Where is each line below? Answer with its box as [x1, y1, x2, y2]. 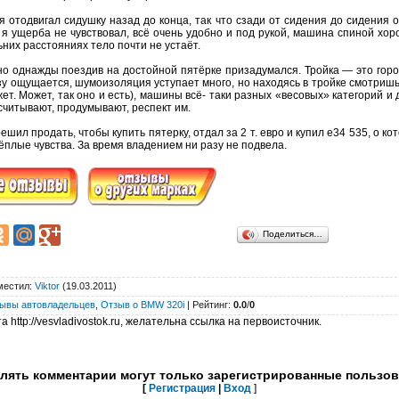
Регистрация [149, 382, 216, 395]
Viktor [35, 281, 60, 291]
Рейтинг [192, 299, 228, 310]
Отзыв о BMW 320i [101, 299, 184, 310]
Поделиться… [263, 228, 322, 239]
